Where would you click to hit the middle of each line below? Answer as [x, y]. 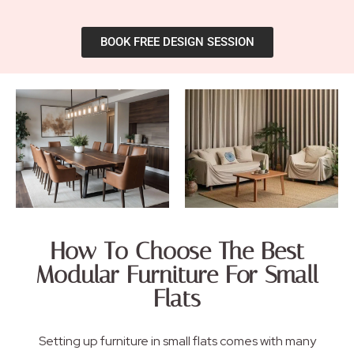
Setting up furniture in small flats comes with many [177, 341]
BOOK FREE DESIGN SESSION [177, 42]
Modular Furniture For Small [177, 275]
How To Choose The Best [177, 252]
